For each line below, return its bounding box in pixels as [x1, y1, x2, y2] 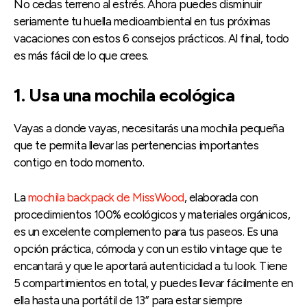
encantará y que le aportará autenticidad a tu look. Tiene [14, 259, 288, 273]
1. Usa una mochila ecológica [14, 84, 234, 107]
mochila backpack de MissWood [27, 191, 184, 205]
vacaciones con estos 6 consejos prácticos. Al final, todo [14, 32, 289, 46]
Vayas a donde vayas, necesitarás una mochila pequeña [14, 121, 284, 136]
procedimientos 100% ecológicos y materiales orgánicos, [14, 208, 290, 222]
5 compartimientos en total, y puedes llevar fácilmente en [14, 276, 293, 291]
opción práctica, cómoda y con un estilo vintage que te [14, 242, 282, 256]
